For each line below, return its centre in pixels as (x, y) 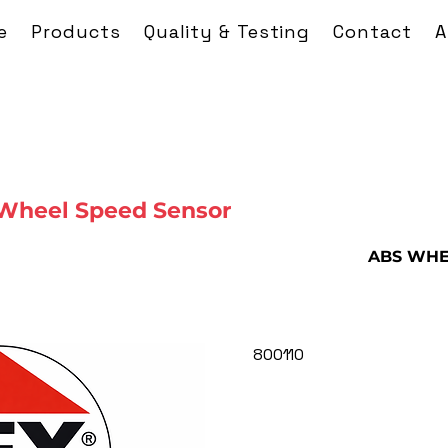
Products (76, 31)
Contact (372, 31)
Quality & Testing (227, 31)
